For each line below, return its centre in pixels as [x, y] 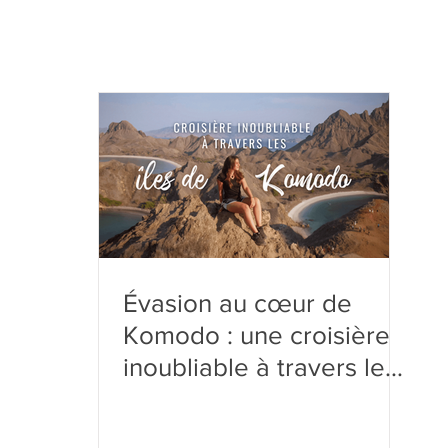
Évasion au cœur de [237, 303]
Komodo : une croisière [256, 335]
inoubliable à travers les [260, 367]
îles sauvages [200, 399]
